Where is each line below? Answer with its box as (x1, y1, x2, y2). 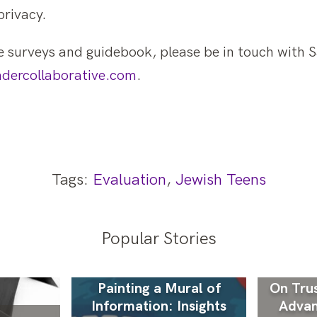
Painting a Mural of (97, 280, 221, 298)
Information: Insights (91, 298, 226, 316)
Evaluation (92, 171, 166, 190)
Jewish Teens (175, 171, 266, 190)
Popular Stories (100, 229, 217, 250)
